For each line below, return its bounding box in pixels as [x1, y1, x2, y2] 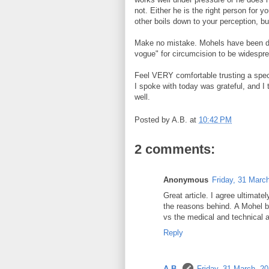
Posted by [134, 115, 172, 125]
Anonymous [163, 175, 208, 185]
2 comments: [134, 142, 215, 157]
